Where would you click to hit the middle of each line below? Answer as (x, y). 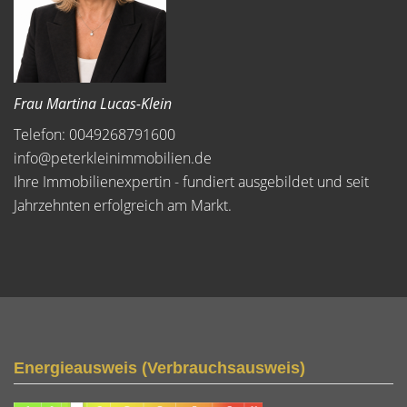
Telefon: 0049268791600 (94, 134)
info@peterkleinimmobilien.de (113, 158)
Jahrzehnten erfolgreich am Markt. (123, 205)
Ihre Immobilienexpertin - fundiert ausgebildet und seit (191, 182)
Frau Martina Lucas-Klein (93, 104)
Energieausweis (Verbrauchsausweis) (159, 368)
